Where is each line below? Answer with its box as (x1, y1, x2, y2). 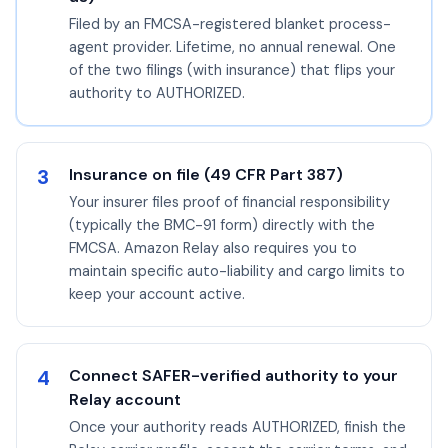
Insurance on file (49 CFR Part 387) (69, 164, 343, 185)
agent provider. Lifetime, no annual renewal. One (69, 38, 396, 56)
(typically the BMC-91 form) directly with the (69, 216, 375, 234)
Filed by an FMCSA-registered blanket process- (69, 15, 391, 33)
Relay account (69, 389, 181, 410)
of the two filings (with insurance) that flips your (69, 61, 395, 79)
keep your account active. (69, 285, 245, 303)
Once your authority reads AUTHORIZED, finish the (69, 418, 406, 436)
